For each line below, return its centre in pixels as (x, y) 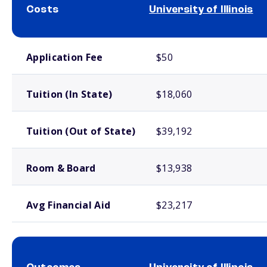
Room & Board (61, 168)
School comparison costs (47, 42)
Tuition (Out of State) (81, 131)
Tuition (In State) (69, 94)
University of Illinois (201, 10)
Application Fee (65, 57)
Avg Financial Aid (69, 205)
